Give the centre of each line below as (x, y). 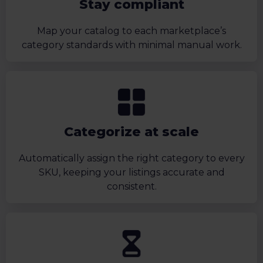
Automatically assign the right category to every (131, 159)
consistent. (131, 187)
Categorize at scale (131, 132)
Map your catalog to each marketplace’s (131, 31)
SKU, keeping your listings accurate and (131, 173)
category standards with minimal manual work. (131, 45)
